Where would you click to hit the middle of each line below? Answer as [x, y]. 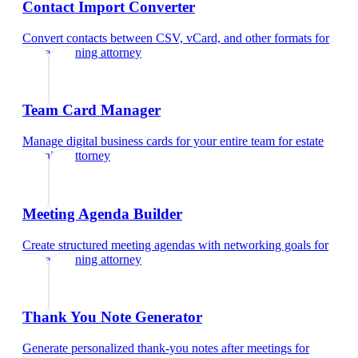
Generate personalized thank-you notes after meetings [157, 348]
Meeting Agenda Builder [102, 213]
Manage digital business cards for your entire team [149, 141]
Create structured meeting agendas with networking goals [167, 245]
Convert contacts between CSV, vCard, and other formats [167, 38]
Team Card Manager [91, 110]
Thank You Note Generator [112, 317]
